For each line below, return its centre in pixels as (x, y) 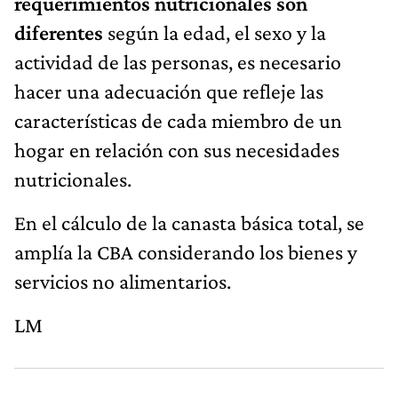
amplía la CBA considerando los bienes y (186, 251)
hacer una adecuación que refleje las (169, 91)
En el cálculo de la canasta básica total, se (189, 222)
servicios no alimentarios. (123, 281)
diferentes (61, 32)
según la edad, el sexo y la (217, 32)
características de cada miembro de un (178, 120)
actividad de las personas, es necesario (178, 61)
